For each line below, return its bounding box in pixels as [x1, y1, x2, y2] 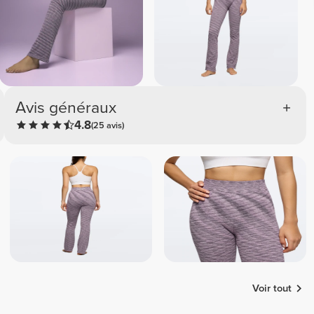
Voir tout [252, 282, 292, 294]
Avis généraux [15, 97, 117, 118]
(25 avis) [91, 119, 125, 131]
